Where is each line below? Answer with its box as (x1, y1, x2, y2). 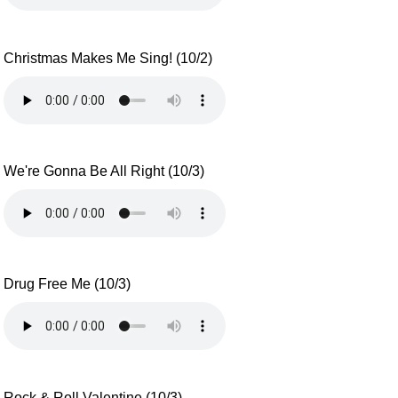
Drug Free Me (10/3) (4, 276, 131, 292)
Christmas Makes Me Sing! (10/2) (4, 50, 213, 66)
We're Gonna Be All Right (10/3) (4, 163, 205, 179)
